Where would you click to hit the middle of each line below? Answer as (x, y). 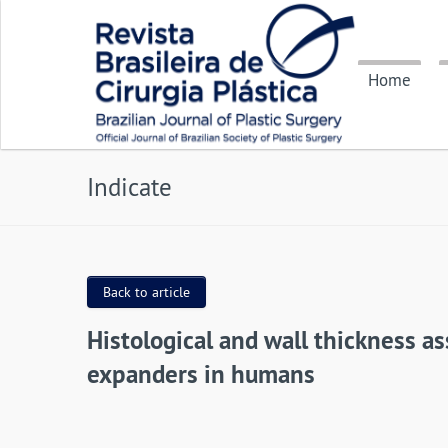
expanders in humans (201, 374)
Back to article (146, 292)
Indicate (129, 187)
